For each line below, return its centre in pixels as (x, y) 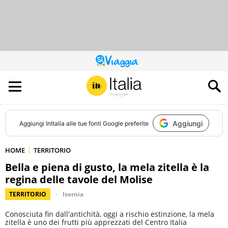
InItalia (55, 123)
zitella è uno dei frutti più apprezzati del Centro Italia (96, 222)
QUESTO (125, 63)
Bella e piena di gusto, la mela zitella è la (107, 167)
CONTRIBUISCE (134, 76)
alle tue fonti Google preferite (106, 123)
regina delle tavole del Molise (79, 179)
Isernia (73, 194)
